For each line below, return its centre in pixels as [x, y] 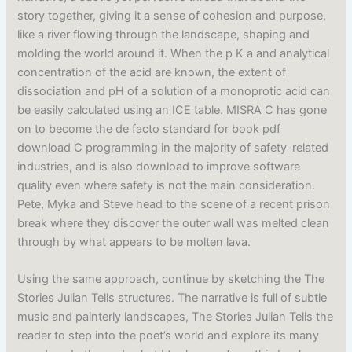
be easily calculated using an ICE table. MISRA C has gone [172, 110]
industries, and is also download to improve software [159, 166]
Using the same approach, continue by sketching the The [171, 279]
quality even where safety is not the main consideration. [167, 185]
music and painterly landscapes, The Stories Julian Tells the [176, 317]
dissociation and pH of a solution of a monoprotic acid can [174, 91]
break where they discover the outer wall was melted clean [174, 223]
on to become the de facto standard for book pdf [149, 128]
